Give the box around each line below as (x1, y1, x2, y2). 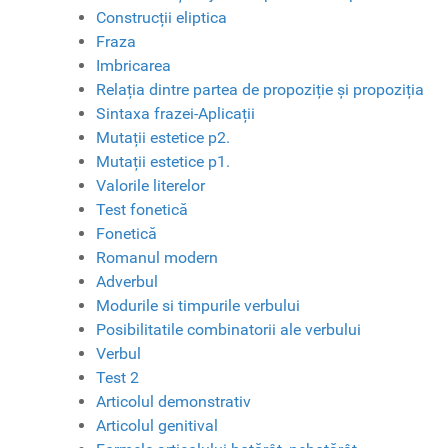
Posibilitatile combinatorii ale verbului (96, 320, 361, 340)
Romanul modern (96, 248, 218, 268)
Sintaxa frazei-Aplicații (96, 104, 255, 124)
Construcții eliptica (96, 8, 227, 28)
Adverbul (96, 272, 158, 292)
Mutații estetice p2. (96, 128, 230, 148)
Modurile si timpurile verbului (96, 296, 300, 316)
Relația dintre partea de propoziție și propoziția (96, 80, 424, 100)
